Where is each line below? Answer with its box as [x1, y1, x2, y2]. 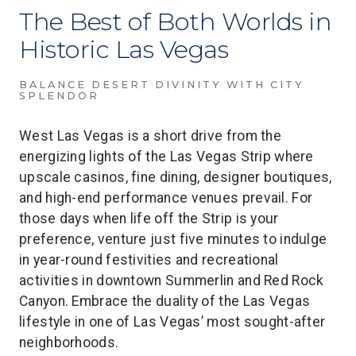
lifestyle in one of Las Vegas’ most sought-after [19, 314, 326, 330]
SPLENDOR [19, 90, 99, 102]
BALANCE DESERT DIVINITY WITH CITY [19, 79, 304, 91]
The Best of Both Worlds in [19, 6, 331, 37]
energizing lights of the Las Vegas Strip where [19, 149, 314, 164]
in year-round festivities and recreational [19, 252, 279, 268]
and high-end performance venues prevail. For [19, 190, 313, 206]
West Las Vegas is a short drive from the [19, 128, 281, 144]
